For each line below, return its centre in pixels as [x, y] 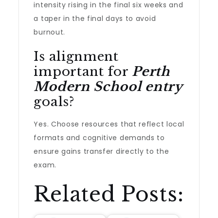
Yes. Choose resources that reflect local [109, 124]
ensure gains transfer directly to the [101, 151]
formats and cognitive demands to [99, 138]
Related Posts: [109, 194]
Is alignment [76, 56]
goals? [54, 102]
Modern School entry [108, 87]
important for [83, 72]
